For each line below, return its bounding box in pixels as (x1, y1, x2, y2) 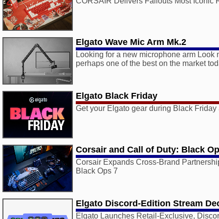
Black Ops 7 (76, 167, 118, 175)
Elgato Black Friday (76, 91, 157, 101)
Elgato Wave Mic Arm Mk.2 (76, 37, 186, 47)
